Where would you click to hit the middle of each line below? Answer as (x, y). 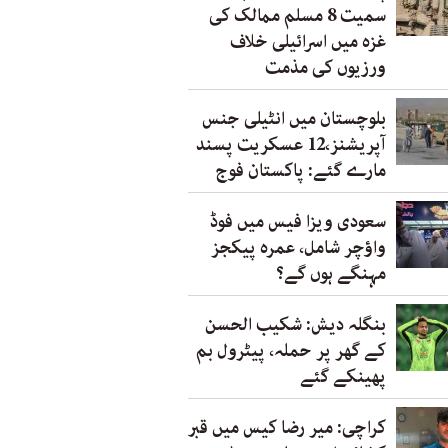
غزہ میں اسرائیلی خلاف (308, 42)
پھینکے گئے (343, 377)
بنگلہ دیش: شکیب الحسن (295, 325)
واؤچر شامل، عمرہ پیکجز (298, 248)
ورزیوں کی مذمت (325, 68)
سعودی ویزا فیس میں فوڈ (298, 222)
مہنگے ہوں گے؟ (331, 274)
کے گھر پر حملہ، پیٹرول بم (291, 351)
